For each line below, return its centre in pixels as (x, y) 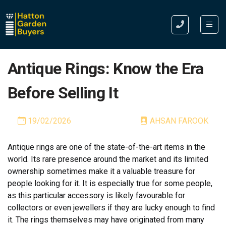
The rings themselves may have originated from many (110, 220)
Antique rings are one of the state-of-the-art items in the (106, 147)
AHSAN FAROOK (178, 121)
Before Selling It (63, 93)
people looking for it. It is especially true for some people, (110, 184)
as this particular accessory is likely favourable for (96, 196)
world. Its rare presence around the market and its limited (108, 159)
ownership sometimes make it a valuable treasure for (101, 172)
